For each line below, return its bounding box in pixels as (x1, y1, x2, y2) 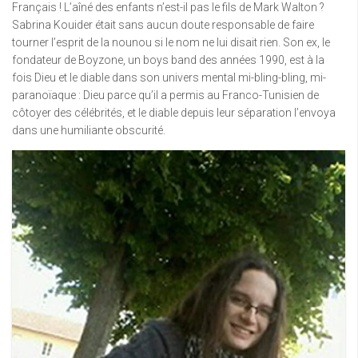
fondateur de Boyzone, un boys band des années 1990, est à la (12, 54, 324, 66)
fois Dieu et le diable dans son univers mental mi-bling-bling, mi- (12, 71, 326, 84)
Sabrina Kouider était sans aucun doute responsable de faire (12, 18, 314, 31)
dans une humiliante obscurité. (12, 124, 165, 137)
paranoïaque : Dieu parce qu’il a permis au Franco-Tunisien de (12, 89, 319, 101)
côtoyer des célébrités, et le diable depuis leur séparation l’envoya (12, 106, 336, 119)
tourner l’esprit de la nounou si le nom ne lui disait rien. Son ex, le (12, 36, 330, 49)
